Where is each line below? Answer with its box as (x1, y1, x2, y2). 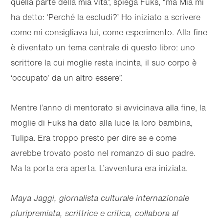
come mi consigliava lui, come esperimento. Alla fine (11, 26, 208, 39)
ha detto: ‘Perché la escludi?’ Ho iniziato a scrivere (11, 11, 201, 23)
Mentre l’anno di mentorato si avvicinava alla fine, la (11, 102, 206, 114)
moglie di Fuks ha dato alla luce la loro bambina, (11, 117, 193, 129)
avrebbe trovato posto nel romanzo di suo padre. (11, 147, 196, 159)
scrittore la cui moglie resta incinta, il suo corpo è (11, 57, 197, 69)
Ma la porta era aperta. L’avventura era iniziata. (11, 162, 188, 175)
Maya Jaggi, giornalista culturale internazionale (11, 192, 190, 204)
